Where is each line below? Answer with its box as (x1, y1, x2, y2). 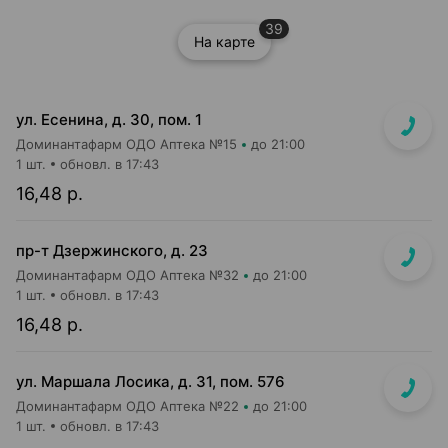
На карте (193, 33, 255, 50)
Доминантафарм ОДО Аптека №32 (16, 267, 239, 283)
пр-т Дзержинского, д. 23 (16, 241, 208, 260)
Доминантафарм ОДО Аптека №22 (16, 398, 239, 414)
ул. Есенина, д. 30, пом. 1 (16, 110, 202, 129)
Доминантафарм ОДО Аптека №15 (16, 136, 237, 152)
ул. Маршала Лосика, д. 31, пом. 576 (16, 372, 285, 391)
